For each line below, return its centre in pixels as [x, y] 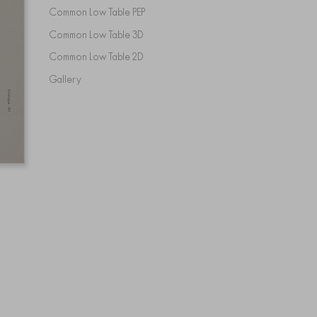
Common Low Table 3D [100, 34]
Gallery [69, 79]
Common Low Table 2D [100, 57]
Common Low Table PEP [100, 12]
